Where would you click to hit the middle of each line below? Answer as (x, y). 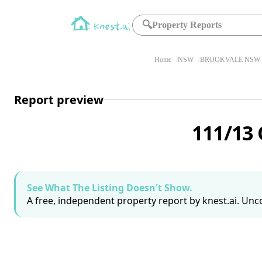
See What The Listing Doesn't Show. (110, 188)
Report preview (59, 99)
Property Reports (187, 25)
